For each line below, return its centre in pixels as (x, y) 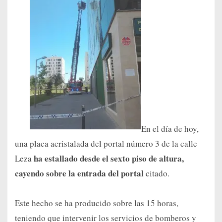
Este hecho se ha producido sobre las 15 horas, (97, 203)
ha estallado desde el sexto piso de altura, (109, 159)
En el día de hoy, (170, 129)
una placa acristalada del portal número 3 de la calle (106, 144)
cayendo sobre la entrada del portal (79, 173)
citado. (157, 173)
